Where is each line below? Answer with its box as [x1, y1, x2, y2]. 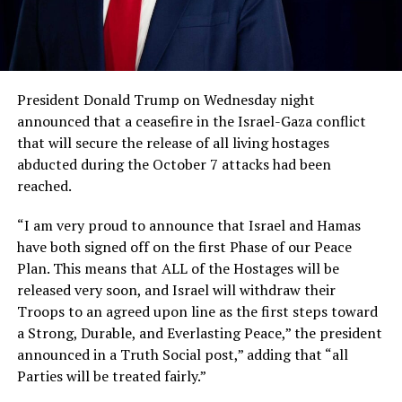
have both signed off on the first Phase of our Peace [16, 236, 352, 257]
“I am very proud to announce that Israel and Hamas [16, 214, 361, 235]
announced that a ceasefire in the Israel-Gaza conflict [16, 110, 366, 131]
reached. [16, 175, 72, 196]
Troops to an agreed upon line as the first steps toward [16, 301, 378, 321]
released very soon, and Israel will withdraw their [16, 279, 336, 300]
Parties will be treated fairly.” [16, 365, 206, 386]
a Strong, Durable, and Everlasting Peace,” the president [16, 322, 382, 343]
